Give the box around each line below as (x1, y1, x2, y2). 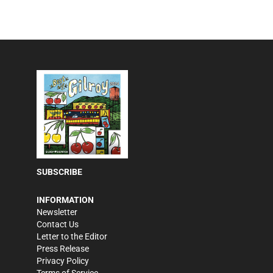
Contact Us (37, 219, 79, 230)
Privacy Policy (37, 256, 89, 266)
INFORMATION (37, 195, 94, 205)
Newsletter (37, 207, 77, 218)
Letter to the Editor (37, 232, 107, 242)
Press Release (37, 244, 89, 254)
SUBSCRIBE (37, 167, 82, 177)
